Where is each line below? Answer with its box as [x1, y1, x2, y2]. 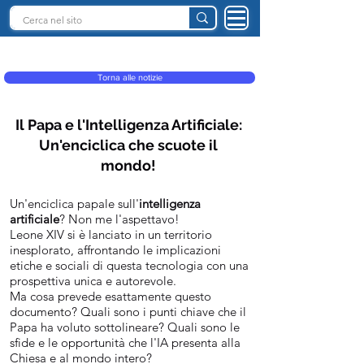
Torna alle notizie [97, 72, 162, 82]
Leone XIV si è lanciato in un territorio [10, 227, 212, 242]
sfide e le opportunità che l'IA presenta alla [10, 335, 240, 350]
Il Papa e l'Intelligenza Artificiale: [15, 116, 242, 133]
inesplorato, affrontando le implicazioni [10, 242, 221, 258]
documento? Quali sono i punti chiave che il [10, 304, 246, 319]
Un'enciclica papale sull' [10, 196, 139, 211]
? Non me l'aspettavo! [59, 211, 180, 227]
